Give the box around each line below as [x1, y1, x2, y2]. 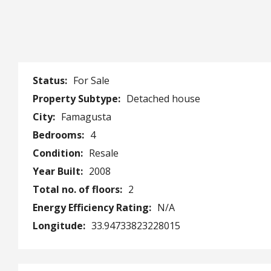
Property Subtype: [33, 91, 123, 105]
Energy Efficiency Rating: [33, 200, 154, 214]
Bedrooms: [33, 128, 87, 142]
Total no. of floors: [33, 182, 125, 196]
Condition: [33, 146, 85, 160]
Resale [89, 146, 119, 160]
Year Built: [33, 164, 85, 178]
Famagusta [61, 109, 111, 123]
